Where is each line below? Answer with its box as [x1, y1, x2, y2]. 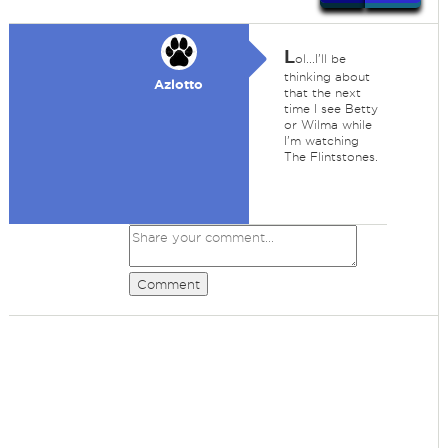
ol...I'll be [294, 52, 346, 65]
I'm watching [283, 134, 359, 147]
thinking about [283, 70, 370, 83]
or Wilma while [283, 118, 372, 131]
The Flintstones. [283, 150, 378, 163]
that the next [283, 86, 361, 99]
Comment [136, 277, 200, 291]
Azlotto [154, 77, 204, 92]
